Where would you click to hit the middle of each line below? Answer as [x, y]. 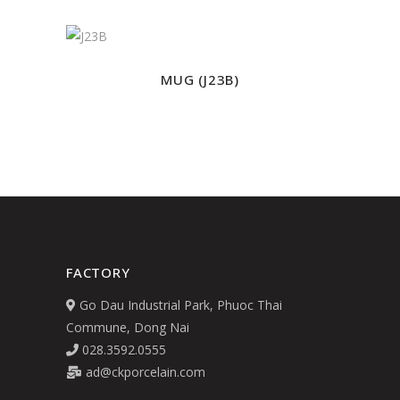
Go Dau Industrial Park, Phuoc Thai [179, 305]
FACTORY [98, 273]
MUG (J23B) [200, 80]
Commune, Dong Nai [128, 328]
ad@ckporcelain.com [144, 372]
